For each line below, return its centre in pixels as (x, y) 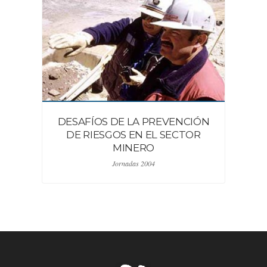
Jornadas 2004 (133, 163)
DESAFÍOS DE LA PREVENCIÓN (133, 122)
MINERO (133, 148)
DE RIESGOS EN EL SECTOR (133, 135)
